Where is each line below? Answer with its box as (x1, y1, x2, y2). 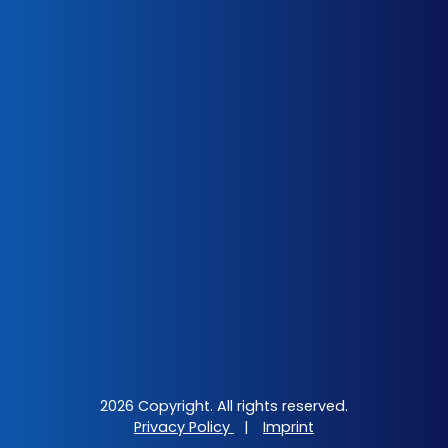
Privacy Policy (134, 417, 234, 437)
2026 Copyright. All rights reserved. (100, 396, 348, 416)
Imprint (263, 417, 314, 437)
